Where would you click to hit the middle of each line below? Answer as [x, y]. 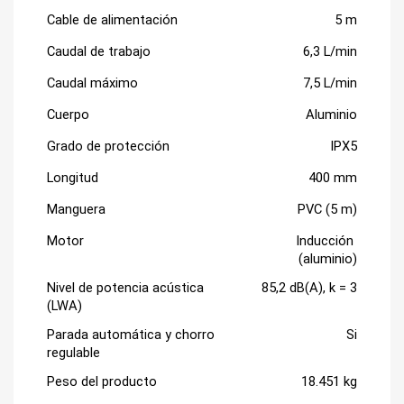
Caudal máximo [92, 83]
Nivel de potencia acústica [125, 288]
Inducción [325, 241]
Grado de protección [108, 146]
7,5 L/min [331, 83]
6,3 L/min [331, 51]
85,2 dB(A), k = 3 [310, 288]
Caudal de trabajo [98, 51]
